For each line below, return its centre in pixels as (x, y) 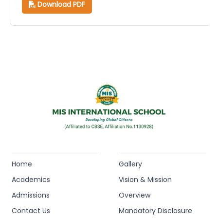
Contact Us (31, 211)
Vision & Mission (145, 180)
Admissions (31, 195)
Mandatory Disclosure (155, 211)
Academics (31, 180)
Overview (135, 195)
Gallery (130, 164)
